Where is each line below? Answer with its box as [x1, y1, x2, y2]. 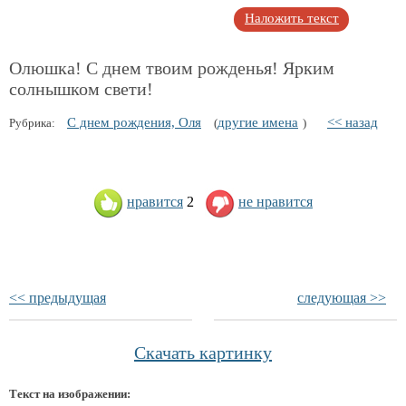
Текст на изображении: [9, 387, 130, 401]
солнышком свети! [9, 79, 153, 99]
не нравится [238, 194, 313, 210]
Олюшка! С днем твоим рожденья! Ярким [9, 58, 334, 78]
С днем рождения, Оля [67, 115, 201, 130]
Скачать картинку [134, 343, 272, 362]
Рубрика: [9, 116, 58, 130]
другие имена [217, 115, 298, 130]
